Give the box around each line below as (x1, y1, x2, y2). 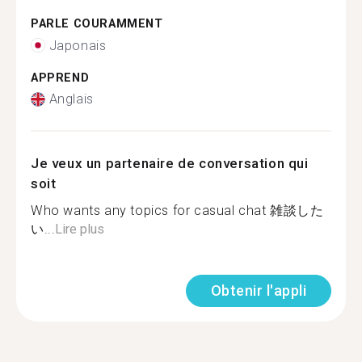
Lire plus (55, 221, 105, 237)
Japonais (48, 37, 107, 53)
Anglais (48, 91, 94, 107)
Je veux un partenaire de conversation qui (31, 155, 309, 171)
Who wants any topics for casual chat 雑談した (31, 203, 324, 218)
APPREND (31, 70, 90, 85)
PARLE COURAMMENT (31, 17, 163, 31)
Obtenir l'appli (210, 282, 306, 299)
